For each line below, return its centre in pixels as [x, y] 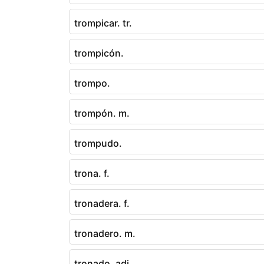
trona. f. [92, 173]
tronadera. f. [102, 203]
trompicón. [99, 53]
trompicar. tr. [103, 23]
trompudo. [98, 143]
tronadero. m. [105, 233]
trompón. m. [102, 113]
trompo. [92, 83]
